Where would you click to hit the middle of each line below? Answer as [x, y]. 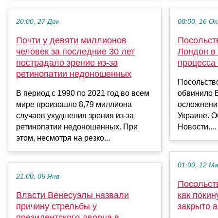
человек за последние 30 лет [75, 52]
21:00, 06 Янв [38, 177]
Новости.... [197, 127]
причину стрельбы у [56, 207]
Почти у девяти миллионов [71, 41]
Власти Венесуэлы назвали [73, 195]
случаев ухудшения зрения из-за [75, 116]
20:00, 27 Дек [38, 22]
